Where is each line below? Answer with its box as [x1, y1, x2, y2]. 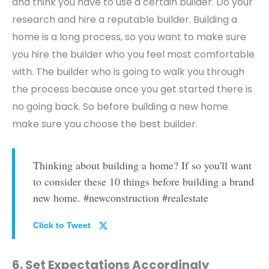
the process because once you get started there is [12, 82, 252, 97]
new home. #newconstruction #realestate [33, 190, 208, 205]
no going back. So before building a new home [12, 100, 228, 114]
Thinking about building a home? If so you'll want [33, 157, 252, 172]
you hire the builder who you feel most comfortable [12, 47, 255, 62]
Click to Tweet [33, 220, 91, 230]
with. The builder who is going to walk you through [12, 65, 244, 79]
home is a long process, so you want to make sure [12, 30, 246, 44]
